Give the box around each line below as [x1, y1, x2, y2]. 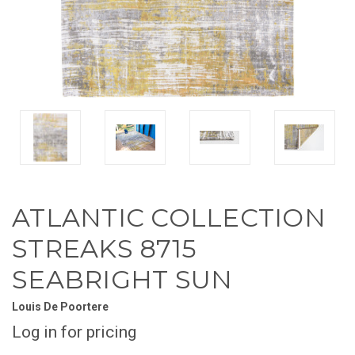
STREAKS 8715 [12, 232, 197, 264]
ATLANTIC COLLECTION [12, 201, 326, 233]
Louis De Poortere [12, 300, 109, 313]
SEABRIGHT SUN [12, 263, 233, 295]
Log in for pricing [12, 322, 136, 342]
